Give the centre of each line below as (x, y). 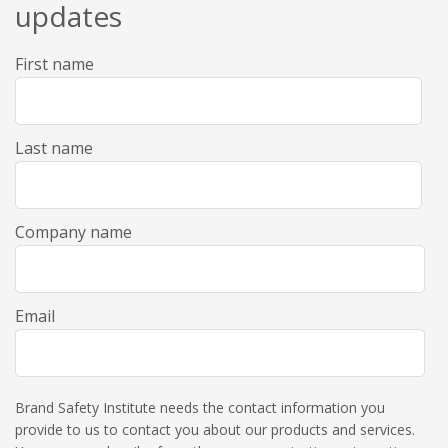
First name (54, 63)
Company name (73, 231)
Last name (54, 147)
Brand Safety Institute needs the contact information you (200, 407)
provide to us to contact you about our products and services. (215, 429)
